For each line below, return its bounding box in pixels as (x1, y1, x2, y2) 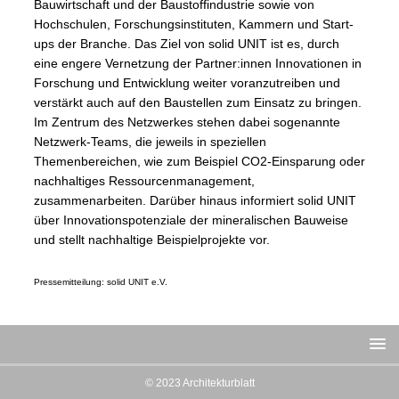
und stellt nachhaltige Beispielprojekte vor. (34, 232, 270, 248)
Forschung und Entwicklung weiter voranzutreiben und (34, 76, 340, 91)
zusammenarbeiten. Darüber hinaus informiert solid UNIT (34, 193, 356, 208)
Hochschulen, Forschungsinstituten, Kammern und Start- (34, 17, 354, 32)
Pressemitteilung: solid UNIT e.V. (34, 276, 167, 287)
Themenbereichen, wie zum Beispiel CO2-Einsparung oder (34, 154, 365, 169)
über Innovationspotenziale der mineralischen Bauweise (34, 213, 348, 228)
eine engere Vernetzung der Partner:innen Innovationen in (34, 56, 362, 71)
